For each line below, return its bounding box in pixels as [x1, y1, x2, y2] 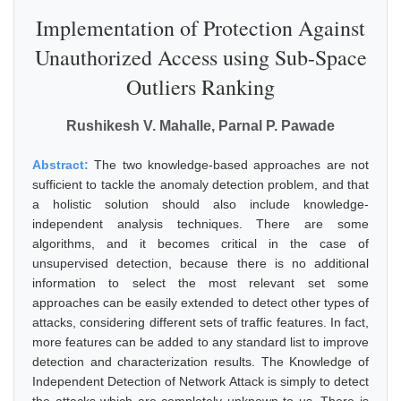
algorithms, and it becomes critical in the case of [32, 236, 369, 251]
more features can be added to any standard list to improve [32, 335, 369, 349]
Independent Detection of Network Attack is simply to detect [32, 374, 369, 388]
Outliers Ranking [126, 73, 275, 101]
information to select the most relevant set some [32, 276, 369, 290]
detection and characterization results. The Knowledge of [32, 354, 369, 369]
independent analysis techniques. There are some [32, 217, 369, 231]
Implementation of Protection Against [36, 13, 365, 42]
